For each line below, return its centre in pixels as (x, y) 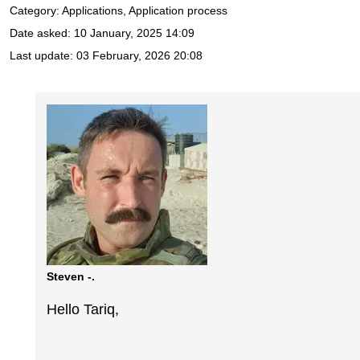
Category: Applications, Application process (119, 11)
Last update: (43, 56)
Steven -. (71, 276)
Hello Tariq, (83, 310)
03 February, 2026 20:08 (139, 56)
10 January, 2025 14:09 (134, 33)
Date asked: (42, 33)
